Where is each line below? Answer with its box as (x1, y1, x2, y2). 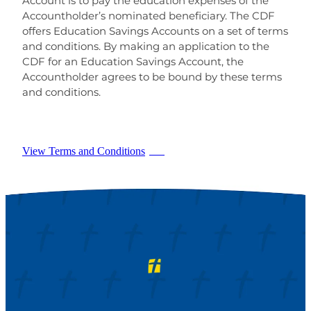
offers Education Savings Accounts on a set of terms (22, 23, 288, 41)
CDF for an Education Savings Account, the (22, 53, 244, 72)
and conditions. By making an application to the (22, 38, 269, 56)
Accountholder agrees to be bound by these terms (22, 69, 282, 87)
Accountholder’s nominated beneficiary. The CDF (22, 8, 275, 26)
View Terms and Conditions (22, 145, 145, 158)
